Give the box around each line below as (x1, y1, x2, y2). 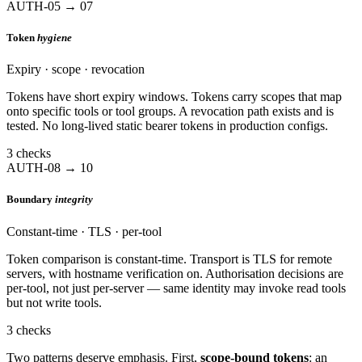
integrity (55, 193, 93, 206)
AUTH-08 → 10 (6, 161, 93, 175)
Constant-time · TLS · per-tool (6, 224, 162, 238)
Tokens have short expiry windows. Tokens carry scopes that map (6, 90, 342, 104)
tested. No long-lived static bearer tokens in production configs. (6, 119, 328, 133)
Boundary (6, 193, 53, 206)
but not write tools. (6, 295, 102, 309)
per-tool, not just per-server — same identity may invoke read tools (6, 280, 346, 295)
